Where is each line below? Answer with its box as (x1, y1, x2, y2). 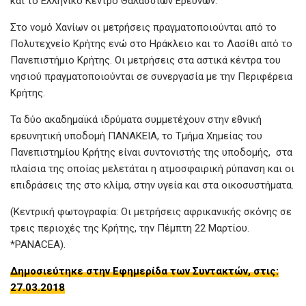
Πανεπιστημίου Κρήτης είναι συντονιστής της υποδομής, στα (10, 145, 292, 158)
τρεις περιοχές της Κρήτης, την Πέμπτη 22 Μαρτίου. (10, 221, 249, 234)
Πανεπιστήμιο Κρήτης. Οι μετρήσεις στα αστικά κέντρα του (10, 53, 281, 66)
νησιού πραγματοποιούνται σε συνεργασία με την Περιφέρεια (10, 70, 292, 83)
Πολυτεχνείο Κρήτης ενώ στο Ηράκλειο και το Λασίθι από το (10, 37, 292, 50)
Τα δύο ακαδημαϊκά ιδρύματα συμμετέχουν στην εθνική (10, 113, 262, 126)
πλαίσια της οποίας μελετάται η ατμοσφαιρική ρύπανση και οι (10, 162, 294, 175)
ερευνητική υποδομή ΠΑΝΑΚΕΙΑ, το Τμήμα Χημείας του (10, 129, 262, 142)
